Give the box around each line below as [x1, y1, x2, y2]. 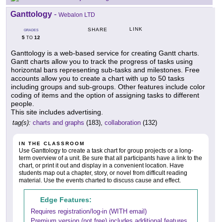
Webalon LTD [58, 11, 95, 19]
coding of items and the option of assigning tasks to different [11, 91, 199, 100]
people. [11, 100, 34, 108]
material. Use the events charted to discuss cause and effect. [19, 177, 181, 184]
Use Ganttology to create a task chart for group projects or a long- [19, 147, 193, 155]
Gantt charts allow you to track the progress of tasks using [11, 57, 193, 66]
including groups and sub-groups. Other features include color [11, 83, 205, 91]
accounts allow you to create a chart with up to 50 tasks [11, 74, 184, 83]
